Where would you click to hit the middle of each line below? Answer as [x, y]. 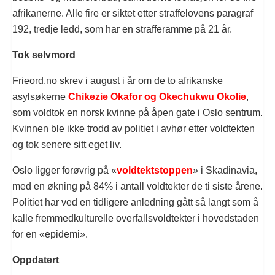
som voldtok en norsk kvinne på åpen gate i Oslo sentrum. [137, 112]
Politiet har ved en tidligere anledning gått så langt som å [135, 202]
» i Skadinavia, [225, 170]
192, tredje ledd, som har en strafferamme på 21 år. [122, 29]
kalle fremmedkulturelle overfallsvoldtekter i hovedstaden [136, 218]
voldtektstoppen [155, 170]
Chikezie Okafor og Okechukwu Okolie [157, 96]
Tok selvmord [44, 55]
